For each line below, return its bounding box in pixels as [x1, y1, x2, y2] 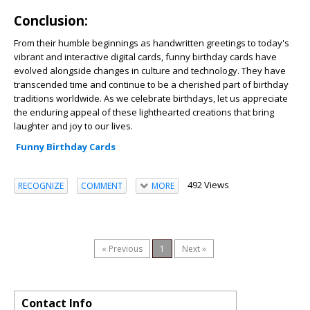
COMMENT [81, 179, 122, 192]
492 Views [187, 179, 229, 192]
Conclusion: [14, 12, 88, 30]
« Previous [102, 243, 143, 255]
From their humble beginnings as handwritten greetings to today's [14, 37, 289, 50]
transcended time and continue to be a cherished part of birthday [14, 78, 289, 91]
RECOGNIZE [18, 179, 64, 192]
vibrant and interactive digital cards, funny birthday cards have [14, 51, 277, 64]
